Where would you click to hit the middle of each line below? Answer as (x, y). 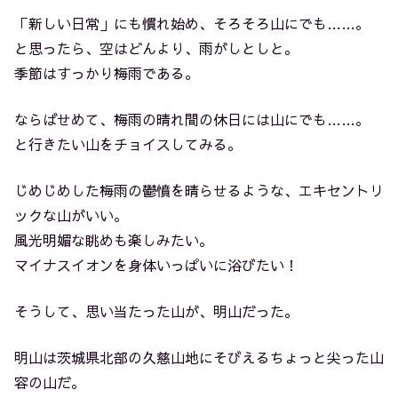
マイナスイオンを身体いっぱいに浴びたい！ (156, 264)
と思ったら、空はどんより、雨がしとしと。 (156, 48)
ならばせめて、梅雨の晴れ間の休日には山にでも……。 (192, 119)
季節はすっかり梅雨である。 (107, 72)
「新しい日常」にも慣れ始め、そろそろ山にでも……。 (192, 23)
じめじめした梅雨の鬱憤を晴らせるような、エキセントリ (199, 190)
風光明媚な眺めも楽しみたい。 (114, 239)
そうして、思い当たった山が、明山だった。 (156, 310)
